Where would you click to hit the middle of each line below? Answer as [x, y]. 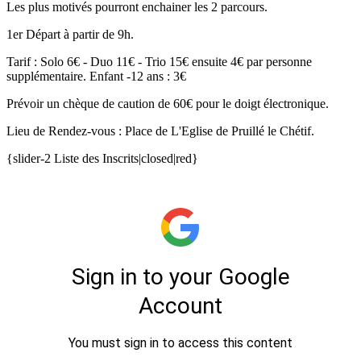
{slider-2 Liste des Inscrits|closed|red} [102, 158]
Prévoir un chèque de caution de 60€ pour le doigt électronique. [168, 103]
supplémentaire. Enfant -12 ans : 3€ [96, 76]
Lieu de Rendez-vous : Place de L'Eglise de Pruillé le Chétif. [160, 131]
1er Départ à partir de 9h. [70, 34]
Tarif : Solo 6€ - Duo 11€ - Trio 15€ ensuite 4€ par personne [159, 61]
